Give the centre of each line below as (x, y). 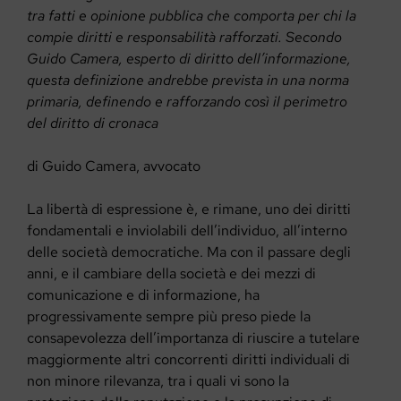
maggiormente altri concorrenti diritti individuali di (188, 359)
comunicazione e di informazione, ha (143, 294)
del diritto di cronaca (94, 123)
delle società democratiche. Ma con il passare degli (189, 252)
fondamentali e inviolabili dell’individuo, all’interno (187, 230)
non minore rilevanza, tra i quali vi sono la (158, 380)
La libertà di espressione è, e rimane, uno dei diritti (189, 209)
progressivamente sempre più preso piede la (169, 316)
